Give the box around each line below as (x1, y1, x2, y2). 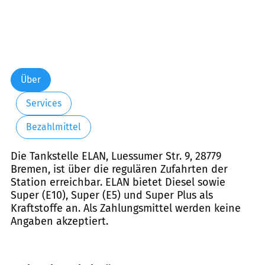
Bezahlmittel (25, 121, 81, 133)
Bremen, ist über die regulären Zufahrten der (11, 162, 228, 176)
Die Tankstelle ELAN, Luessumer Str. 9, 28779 (11, 149, 221, 163)
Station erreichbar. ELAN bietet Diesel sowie (11, 175, 225, 189)
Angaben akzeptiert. (11, 214, 108, 228)
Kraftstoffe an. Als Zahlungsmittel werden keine (11, 201, 241, 215)
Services (25, 98, 62, 109)
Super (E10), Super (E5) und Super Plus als (11, 188, 213, 202)
